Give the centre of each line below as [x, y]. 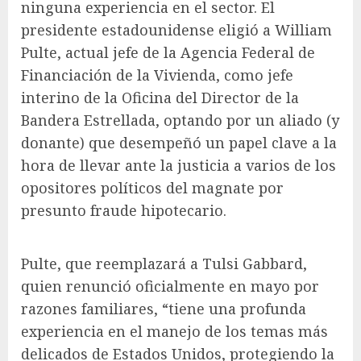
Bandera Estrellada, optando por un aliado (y [180, 120]
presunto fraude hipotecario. [124, 210]
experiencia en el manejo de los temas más [174, 331]
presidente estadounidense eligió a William [176, 29]
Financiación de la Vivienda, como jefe [157, 75]
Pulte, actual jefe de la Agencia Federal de [168, 52]
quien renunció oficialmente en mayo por [170, 286]
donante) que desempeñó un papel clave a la [179, 142]
